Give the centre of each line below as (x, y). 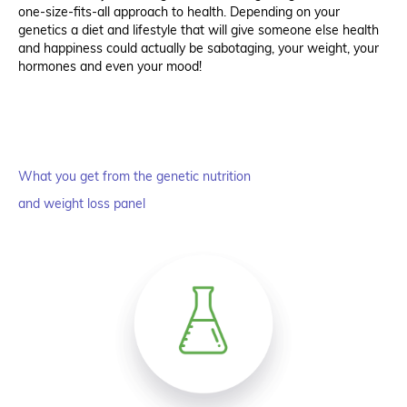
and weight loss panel (82, 204)
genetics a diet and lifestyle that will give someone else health (199, 30)
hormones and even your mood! (110, 67)
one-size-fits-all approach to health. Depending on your (179, 12)
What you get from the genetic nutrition (136, 177)
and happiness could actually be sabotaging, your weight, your (199, 49)
